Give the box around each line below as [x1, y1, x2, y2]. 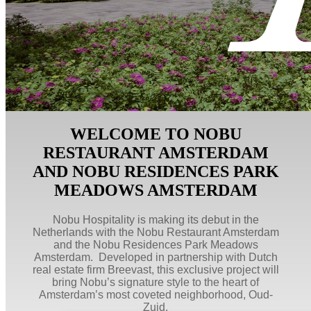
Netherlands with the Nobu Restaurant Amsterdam [32, 226, 279, 238]
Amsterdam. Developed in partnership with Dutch [33, 251, 278, 263]
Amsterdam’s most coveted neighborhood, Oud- [38, 288, 273, 301]
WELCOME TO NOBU [69, 124, 242, 143]
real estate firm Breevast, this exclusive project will [32, 263, 279, 276]
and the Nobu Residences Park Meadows [53, 238, 258, 251]
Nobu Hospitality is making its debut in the [52, 213, 259, 226]
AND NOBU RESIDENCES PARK [32, 162, 279, 180]
